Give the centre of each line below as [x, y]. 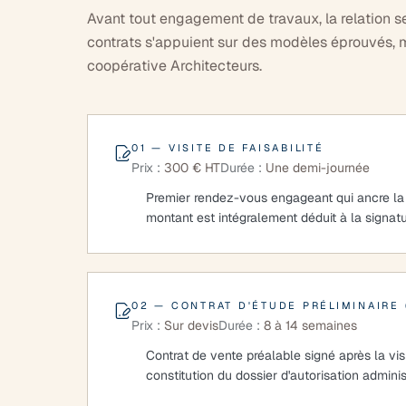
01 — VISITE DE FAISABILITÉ [228, 148]
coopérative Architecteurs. [174, 66]
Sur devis [191, 325]
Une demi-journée [318, 168]
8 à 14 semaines [310, 325]
